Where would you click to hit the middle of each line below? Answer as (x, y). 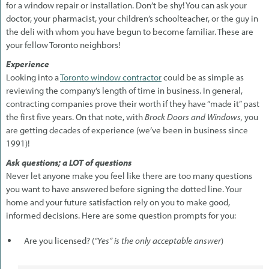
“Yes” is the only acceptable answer (158, 240)
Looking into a (33, 77)
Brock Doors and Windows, (195, 116)
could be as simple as (203, 77)
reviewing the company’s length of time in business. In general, (124, 90)
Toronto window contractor (111, 77)
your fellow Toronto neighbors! (63, 44)
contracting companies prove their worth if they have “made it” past (133, 103)
